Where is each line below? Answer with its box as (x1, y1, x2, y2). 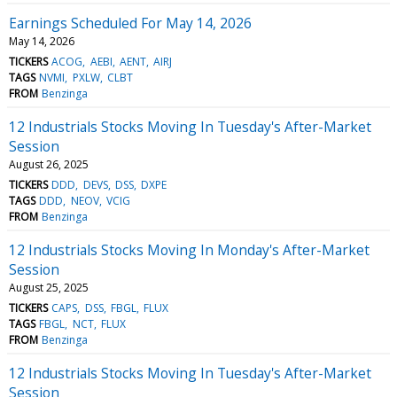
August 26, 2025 (9, 156, 89, 172)
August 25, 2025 (9, 279, 89, 295)
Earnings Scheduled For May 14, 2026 (9, 12, 252, 33)
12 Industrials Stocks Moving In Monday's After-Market (9, 239, 370, 260)
